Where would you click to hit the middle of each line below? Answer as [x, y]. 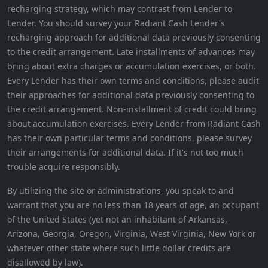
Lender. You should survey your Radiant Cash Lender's [116, 23]
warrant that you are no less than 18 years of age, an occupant [133, 205]
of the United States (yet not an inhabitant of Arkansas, [117, 220]
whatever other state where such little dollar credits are [119, 248]
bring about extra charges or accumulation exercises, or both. [132, 66]
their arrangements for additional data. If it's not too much [125, 153]
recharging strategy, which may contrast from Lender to [120, 9]
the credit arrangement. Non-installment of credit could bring [132, 109]
